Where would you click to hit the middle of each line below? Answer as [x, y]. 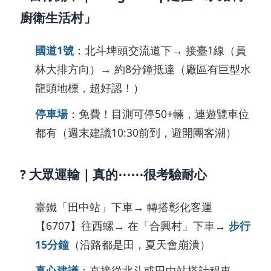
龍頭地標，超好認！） [90, 88]
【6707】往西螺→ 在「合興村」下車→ [132, 226]
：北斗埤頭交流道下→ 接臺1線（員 [160, 50]
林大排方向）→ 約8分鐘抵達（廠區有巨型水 [143, 69]
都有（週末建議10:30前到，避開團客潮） [136, 132]
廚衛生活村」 [58, 18]
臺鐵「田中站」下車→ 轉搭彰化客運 [124, 207]
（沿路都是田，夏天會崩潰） [140, 244]
